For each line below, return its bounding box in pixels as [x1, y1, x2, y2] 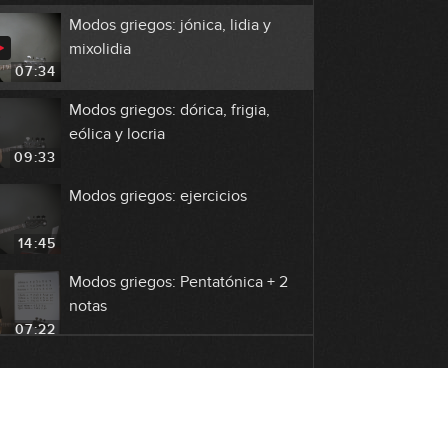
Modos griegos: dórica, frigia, [68, 100, 270, 121]
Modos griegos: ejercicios [68, 186, 247, 207]
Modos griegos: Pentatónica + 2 [68, 272, 288, 293]
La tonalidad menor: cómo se [68, 357, 270, 378]
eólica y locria [68, 124, 165, 145]
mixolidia [68, 38, 131, 59]
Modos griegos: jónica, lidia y [68, 14, 271, 35]
